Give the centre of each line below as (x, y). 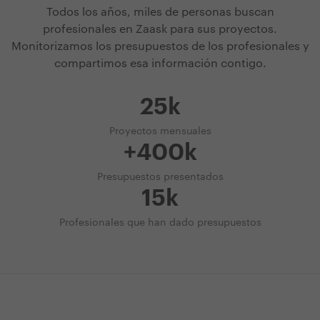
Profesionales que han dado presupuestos (160, 223)
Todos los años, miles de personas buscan (160, 12)
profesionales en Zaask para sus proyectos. (160, 30)
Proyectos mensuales (160, 132)
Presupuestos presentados (160, 177)
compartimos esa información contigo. (160, 64)
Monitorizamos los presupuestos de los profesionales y (160, 47)
